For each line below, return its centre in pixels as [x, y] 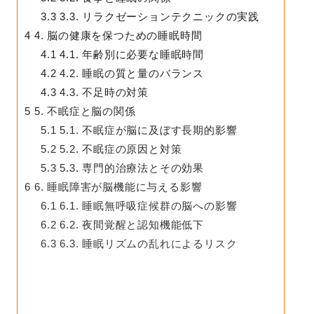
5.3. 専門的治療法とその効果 [130, 168]
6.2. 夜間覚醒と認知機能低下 [130, 225]
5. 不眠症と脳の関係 [83, 111]
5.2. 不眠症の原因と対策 [119, 149]
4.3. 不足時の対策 [102, 93]
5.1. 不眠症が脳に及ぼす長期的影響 [147, 130]
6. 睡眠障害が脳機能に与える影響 [117, 187]
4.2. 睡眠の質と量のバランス [130, 74]
